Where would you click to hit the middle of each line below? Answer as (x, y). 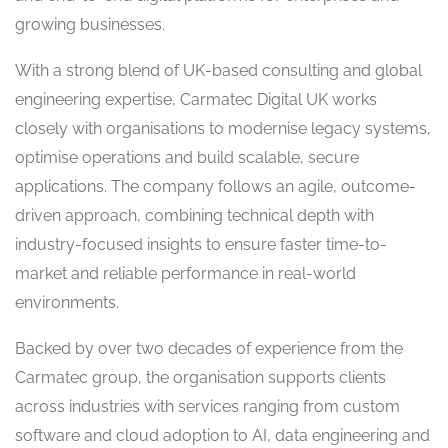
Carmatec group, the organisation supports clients (200, 378)
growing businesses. (90, 25)
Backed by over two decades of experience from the (209, 349)
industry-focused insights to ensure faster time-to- (201, 245)
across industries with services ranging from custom (207, 407)
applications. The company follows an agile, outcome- (215, 187)
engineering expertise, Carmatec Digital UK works (196, 100)
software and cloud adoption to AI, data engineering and (222, 436)
